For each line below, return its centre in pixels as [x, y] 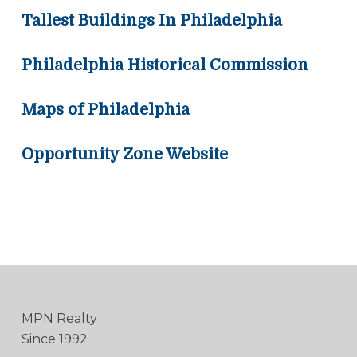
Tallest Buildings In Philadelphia [151, 21]
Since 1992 [54, 339]
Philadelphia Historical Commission [165, 65]
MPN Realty [59, 319]
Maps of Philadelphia [105, 110]
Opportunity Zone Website [124, 155]
